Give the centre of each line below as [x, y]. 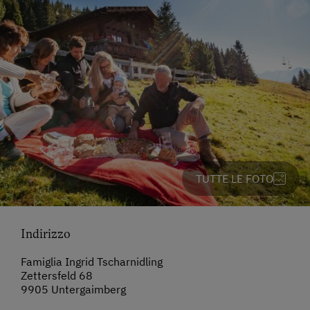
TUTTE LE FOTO [235, 179]
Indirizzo [46, 234]
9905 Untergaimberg [73, 290]
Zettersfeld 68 [57, 276]
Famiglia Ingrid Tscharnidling [92, 262]
